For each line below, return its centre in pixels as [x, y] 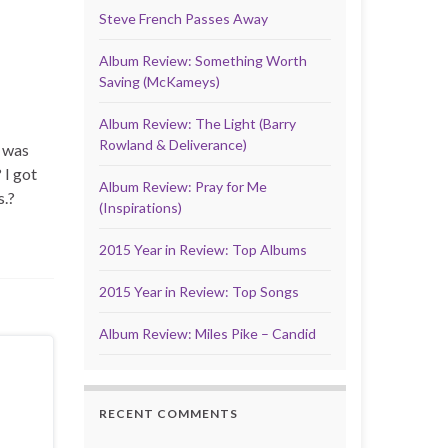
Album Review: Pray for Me [182, 186]
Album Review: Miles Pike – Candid [207, 333]
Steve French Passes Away [183, 18]
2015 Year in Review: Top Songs [198, 291]
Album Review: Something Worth [202, 60]
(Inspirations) [140, 207]
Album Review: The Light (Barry [197, 123]
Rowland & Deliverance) [172, 144]
